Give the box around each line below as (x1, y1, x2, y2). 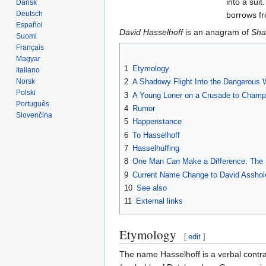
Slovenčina (16, 110, 53, 119)
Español (16, 20, 43, 29)
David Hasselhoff (119, 27, 183, 37)
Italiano (16, 65, 40, 74)
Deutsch (16, 9, 43, 18)
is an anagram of (183, 27, 251, 37)
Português (16, 99, 50, 108)
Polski (16, 88, 36, 97)
